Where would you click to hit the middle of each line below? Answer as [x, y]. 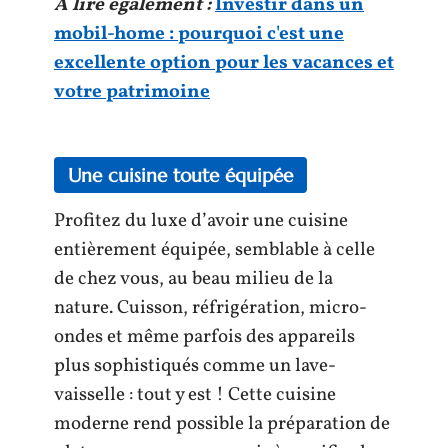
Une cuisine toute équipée [180, 175]
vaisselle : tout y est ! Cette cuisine [195, 395]
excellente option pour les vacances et [224, 62]
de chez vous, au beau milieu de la [193, 279]
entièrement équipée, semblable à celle [214, 250]
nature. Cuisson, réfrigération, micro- [210, 308]
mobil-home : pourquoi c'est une [199, 33]
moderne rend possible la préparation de [222, 424]
